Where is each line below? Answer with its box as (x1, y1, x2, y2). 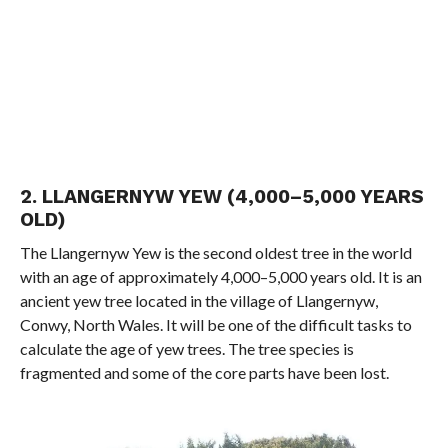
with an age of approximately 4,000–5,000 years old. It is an (19, 267, 422, 287)
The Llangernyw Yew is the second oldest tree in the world (19, 243, 412, 263)
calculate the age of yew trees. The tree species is (19, 339, 354, 359)
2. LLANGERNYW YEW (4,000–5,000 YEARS (19, 185, 424, 209)
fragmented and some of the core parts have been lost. (19, 363, 389, 383)
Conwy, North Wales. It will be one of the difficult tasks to (19, 315, 412, 335)
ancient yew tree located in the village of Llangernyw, (19, 291, 378, 311)
